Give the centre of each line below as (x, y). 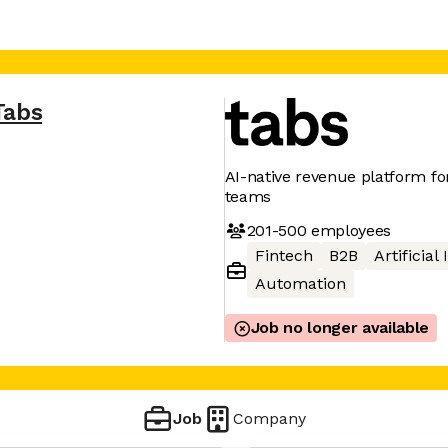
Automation (300, 283)
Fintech (283, 255)
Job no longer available (340, 327)
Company (270, 418)
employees (349, 230)
